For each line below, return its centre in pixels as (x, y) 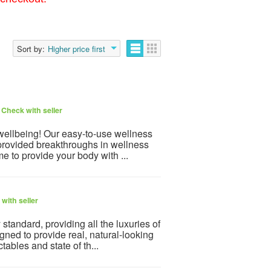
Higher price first (77, 48)
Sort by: (31, 48)
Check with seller (32, 110)
